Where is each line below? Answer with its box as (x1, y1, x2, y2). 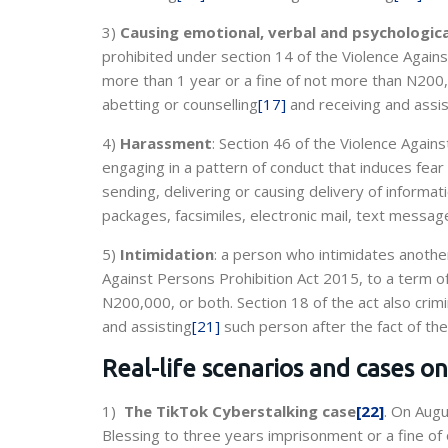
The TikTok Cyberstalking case (124, 401, 356, 421)
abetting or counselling (102, 94, 258, 114)
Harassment (120, 133, 212, 153)
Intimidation (120, 244, 214, 264)
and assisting (102, 316, 192, 336)
